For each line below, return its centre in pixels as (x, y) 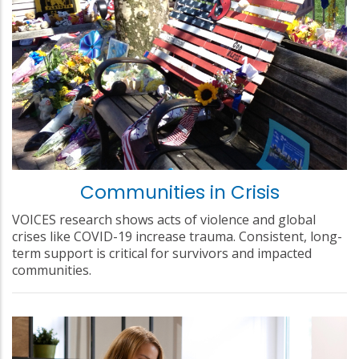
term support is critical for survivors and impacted (162, 254)
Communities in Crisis (179, 193)
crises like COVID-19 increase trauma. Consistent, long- (177, 237)
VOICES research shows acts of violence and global (164, 220)
